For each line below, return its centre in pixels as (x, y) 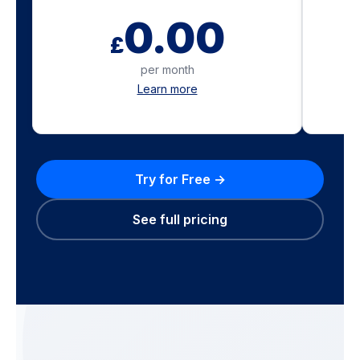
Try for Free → (180, 180)
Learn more (167, 89)
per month (167, 70)
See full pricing (180, 220)
